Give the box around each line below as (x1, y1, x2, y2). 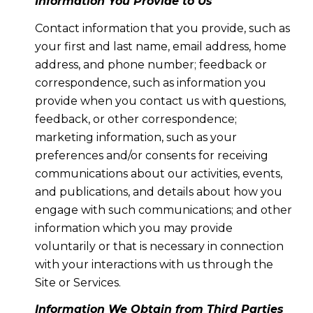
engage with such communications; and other (34, 203, 292, 217)
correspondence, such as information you (34, 75, 266, 89)
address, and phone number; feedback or (34, 57, 267, 71)
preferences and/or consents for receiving (34, 148, 268, 162)
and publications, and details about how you (34, 184, 282, 198)
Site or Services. (34, 275, 121, 289)
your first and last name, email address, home (34, 39, 286, 53)
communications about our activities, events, (34, 166, 282, 180)
